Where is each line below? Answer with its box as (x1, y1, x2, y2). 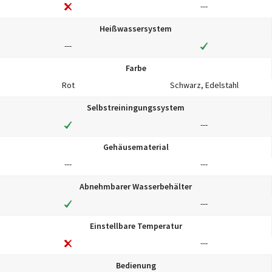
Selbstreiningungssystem (87, 101, 185, 113)
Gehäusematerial (103, 141, 169, 152)
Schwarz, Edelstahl (169, 79, 239, 90)
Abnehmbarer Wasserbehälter (80, 180, 192, 192)
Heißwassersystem (100, 22, 172, 34)
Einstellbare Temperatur (89, 220, 182, 231)
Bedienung (115, 259, 156, 271)
